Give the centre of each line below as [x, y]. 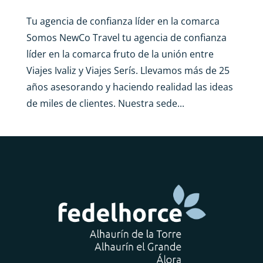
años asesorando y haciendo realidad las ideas [129, 87]
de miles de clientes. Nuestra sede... [105, 103]
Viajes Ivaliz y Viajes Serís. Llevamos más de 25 [128, 70]
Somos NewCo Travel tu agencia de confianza [126, 37]
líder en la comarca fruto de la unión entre [120, 54]
